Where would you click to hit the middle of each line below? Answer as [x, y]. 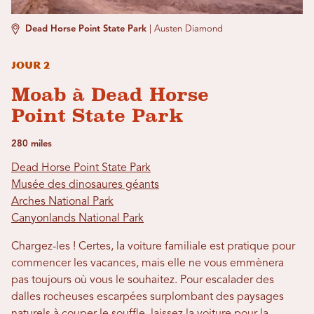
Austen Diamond [189, 29]
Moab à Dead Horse [110, 95]
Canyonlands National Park [77, 219]
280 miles [32, 144]
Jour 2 [31, 66]
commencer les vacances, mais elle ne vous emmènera [148, 264]
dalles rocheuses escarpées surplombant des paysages [148, 297]
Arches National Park [62, 202]
